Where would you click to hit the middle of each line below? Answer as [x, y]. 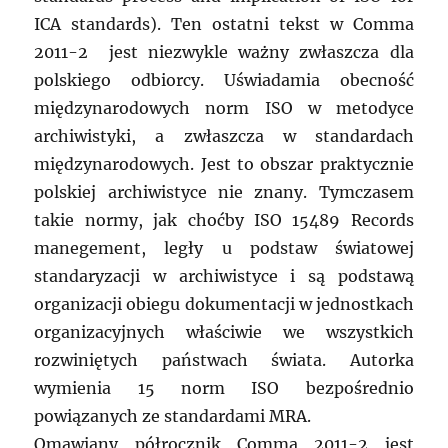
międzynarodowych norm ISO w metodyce [224, 108]
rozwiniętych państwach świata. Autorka [224, 360]
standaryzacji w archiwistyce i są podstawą [224, 276]
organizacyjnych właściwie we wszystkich [224, 332]
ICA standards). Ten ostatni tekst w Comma [224, 24]
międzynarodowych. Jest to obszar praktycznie [224, 164]
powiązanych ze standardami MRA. [173, 416]
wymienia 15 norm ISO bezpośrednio [224, 388]
